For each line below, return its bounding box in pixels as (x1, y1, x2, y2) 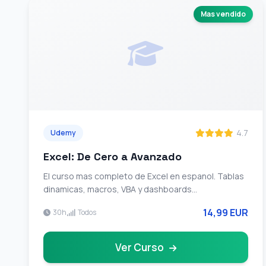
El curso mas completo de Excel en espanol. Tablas (43, 170, 244, 182)
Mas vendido (200, 9, 246, 19)
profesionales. (43, 197, 100, 208)
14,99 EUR (202, 206, 248, 219)
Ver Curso (115, 240, 166, 254)
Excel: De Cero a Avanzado (43, 150, 182, 163)
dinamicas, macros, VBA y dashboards (43, 183, 192, 195)
